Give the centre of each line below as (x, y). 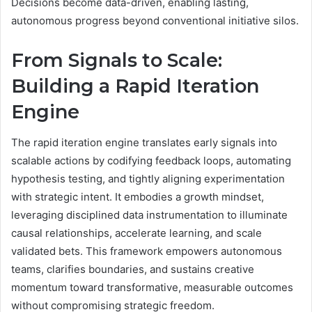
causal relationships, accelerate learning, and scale (136, 233)
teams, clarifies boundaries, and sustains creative (133, 270)
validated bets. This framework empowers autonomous (147, 251)
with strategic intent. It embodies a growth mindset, (138, 197)
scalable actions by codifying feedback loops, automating (151, 161)
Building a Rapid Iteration (135, 86)
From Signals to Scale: (117, 60)
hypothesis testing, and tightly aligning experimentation (148, 179)
